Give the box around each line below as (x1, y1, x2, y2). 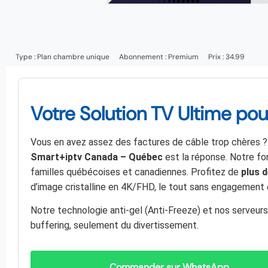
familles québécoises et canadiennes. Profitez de (31, 166, 241, 178)
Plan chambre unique (37, 51, 109, 62)
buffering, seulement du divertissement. (31, 220, 199, 232)
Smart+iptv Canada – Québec (31, 151, 163, 163)
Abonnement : (119, 51, 168, 62)
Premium (168, 51, 199, 62)
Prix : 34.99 (208, 51, 245, 62)
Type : (16, 51, 37, 62)
